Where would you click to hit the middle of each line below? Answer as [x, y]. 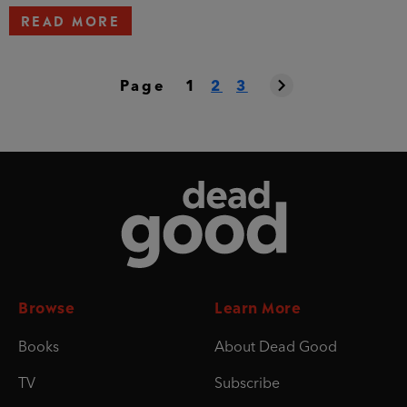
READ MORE [71, 20]
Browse [46, 307]
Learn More [258, 307]
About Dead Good [276, 348]
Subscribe [247, 385]
